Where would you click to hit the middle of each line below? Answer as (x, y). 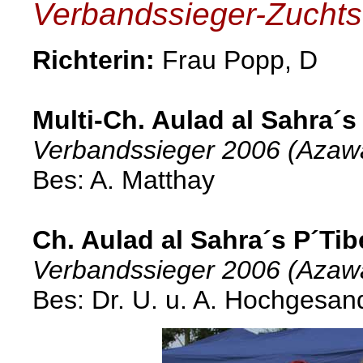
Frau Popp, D (240, 60)
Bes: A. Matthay (124, 180)
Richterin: (97, 60)
